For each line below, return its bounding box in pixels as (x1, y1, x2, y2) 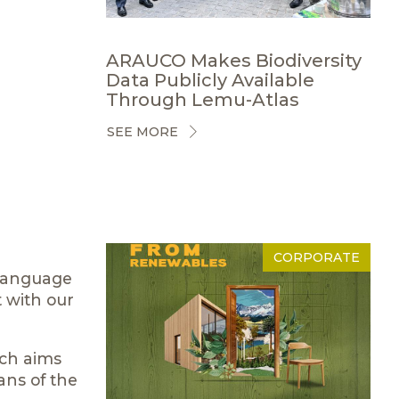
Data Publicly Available (105, 69, 314, 91)
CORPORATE (273, 248, 360, 265)
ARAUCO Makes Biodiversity (105, 49, 362, 71)
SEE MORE (106, 124, 178, 140)
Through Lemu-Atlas (105, 88, 299, 110)
